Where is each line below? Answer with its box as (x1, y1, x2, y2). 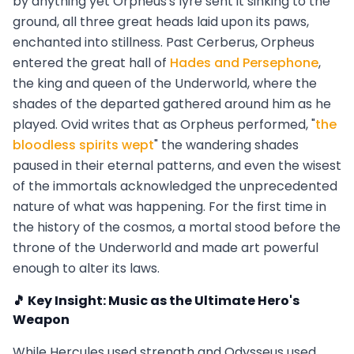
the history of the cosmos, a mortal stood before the (13, 218, 341, 237)
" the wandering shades (154, 136, 299, 155)
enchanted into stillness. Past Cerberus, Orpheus (13, 33, 314, 52)
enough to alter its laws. (13, 259, 160, 278)
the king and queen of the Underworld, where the (13, 74, 317, 93)
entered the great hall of (13, 54, 170, 73)
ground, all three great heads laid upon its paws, (13, 13, 309, 32)
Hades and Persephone (170, 54, 318, 73)
